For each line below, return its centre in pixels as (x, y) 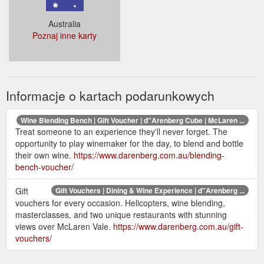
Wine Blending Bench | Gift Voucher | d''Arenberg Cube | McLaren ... (133, 120)
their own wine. (44, 155)
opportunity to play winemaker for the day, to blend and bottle (129, 143)
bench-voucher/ (44, 166)
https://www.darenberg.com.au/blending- (149, 155)
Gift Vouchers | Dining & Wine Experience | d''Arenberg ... (150, 190)
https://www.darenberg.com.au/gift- (178, 226)
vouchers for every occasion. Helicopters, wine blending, (120, 202)
